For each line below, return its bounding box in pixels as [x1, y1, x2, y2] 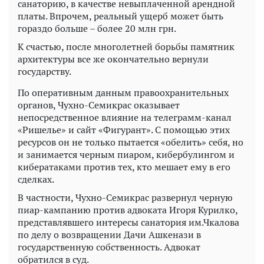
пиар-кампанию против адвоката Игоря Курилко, [18, 203, 237, 217]
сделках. [18, 173, 54, 186]
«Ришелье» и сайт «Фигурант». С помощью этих [18, 123, 230, 137]
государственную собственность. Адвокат [18, 240, 200, 254]
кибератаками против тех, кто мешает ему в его [18, 160, 230, 174]
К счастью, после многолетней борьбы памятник [18, 40, 235, 54]
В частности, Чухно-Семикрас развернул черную [18, 191, 233, 204]
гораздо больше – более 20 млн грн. [18, 22, 176, 35]
